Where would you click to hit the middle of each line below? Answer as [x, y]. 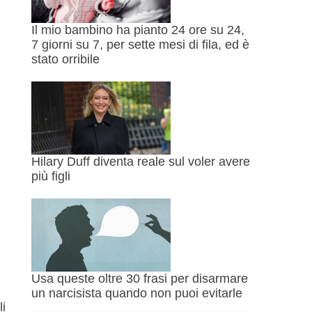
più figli [51, 177]
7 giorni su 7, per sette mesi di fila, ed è [141, 45]
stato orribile [66, 60]
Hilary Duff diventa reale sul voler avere [141, 162]
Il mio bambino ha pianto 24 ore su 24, [138, 30]
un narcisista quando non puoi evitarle [137, 294]
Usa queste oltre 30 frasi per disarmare [140, 279]
